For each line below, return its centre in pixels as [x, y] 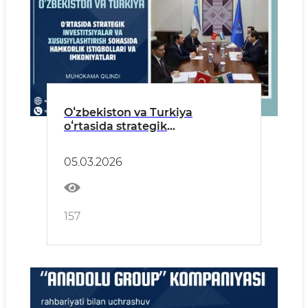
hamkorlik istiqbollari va [133, 167]
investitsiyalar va [112, 140]
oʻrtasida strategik [115, 126]
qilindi [82, 195]
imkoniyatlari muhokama [136, 181]
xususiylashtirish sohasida [138, 154]
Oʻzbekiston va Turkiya [128, 112]
